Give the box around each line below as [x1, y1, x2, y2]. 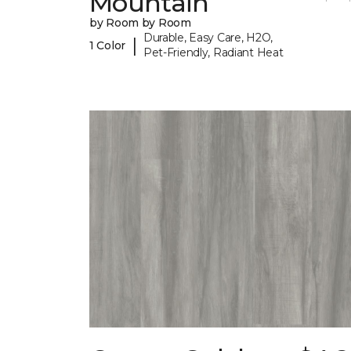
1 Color [89, 38, 126, 52]
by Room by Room [89, 16, 191, 31]
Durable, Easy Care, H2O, [143, 31, 273, 45]
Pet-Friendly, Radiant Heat [143, 45, 284, 60]
